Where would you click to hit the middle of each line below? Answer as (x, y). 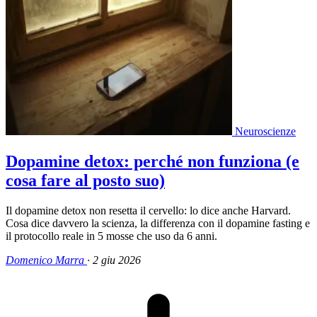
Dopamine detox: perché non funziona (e (152, 161)
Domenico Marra (45, 260)
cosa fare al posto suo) (85, 180)
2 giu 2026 (117, 260)
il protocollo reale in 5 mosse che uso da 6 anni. (111, 236)
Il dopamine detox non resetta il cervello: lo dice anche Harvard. (148, 210)
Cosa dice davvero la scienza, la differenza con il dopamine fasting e (158, 223)
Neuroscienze (265, 131)
